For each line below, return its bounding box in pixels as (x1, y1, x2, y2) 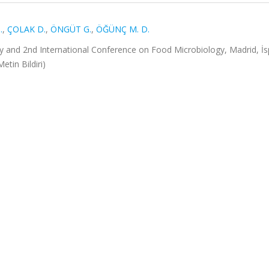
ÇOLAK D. (7, 23, 46, 35)
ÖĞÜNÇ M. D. (96, 23, 150, 35)
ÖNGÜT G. (50, 23, 91, 35)
